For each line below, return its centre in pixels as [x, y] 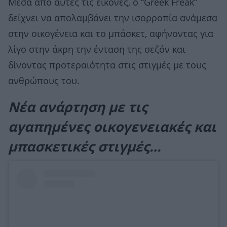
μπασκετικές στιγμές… [85, 147]
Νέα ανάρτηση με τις [78, 107]
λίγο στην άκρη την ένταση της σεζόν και [97, 50]
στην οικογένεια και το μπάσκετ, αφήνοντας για [111, 34]
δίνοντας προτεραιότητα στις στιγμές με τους [107, 65]
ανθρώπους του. [44, 81]
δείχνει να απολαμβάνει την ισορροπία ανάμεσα [113, 18]
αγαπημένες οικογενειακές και [112, 127]
